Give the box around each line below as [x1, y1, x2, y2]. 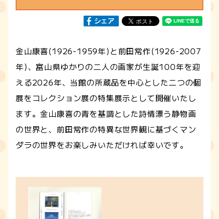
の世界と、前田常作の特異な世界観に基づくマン [16, 123, 197, 135]
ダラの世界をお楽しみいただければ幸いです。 [16, 138, 188, 151]
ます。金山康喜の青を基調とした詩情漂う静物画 [16, 107, 197, 119]
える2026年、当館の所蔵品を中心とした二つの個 [16, 76, 202, 88]
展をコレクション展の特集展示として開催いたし [16, 91, 197, 104]
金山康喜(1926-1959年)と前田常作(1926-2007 [16, 44, 201, 57]
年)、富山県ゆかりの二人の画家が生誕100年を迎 [16, 60, 201, 72]
